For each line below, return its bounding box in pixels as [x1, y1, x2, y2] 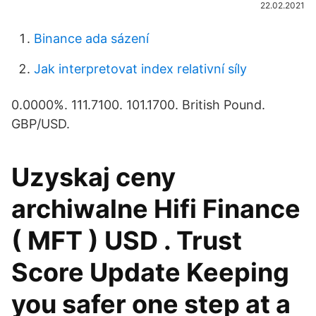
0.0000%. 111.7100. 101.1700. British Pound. [11, 97, 265, 112]
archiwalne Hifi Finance [11, 193, 300, 224]
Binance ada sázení [34, 31, 149, 46]
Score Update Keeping [11, 257, 289, 288]
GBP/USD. [11, 116, 70, 131]
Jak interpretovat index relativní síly [34, 61, 247, 76]
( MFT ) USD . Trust [11, 225, 242, 256]
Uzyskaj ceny [11, 162, 176, 193]
